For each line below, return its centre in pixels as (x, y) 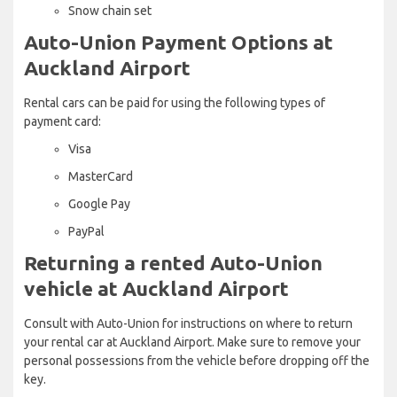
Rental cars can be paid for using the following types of (175, 102)
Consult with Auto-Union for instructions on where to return (188, 323)
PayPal (86, 231)
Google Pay (99, 203)
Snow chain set (110, 10)
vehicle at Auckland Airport (156, 288)
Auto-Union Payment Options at (179, 42)
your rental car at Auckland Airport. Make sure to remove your (192, 342)
